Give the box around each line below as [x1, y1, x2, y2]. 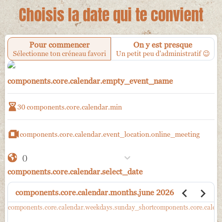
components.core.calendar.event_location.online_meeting [20, 130, 200, 138]
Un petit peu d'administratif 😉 [115, 49, 210, 57]
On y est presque [133, 40, 192, 49]
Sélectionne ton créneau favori [12, 49, 106, 57]
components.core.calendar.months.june [15, 187, 154, 197]
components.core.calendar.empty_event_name [7, 76, 173, 85]
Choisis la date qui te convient [19, 3, 203, 26]
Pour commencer [29, 40, 90, 49]
